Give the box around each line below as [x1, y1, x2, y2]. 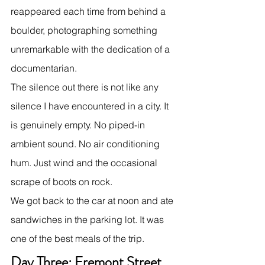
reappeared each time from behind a [11, 5, 168, 17]
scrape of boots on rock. [11, 175, 112, 188]
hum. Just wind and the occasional [11, 156, 160, 169]
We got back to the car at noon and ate [11, 194, 176, 206]
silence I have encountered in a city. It [11, 99, 171, 112]
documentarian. [11, 62, 77, 74]
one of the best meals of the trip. [11, 232, 144, 244]
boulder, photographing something [11, 24, 160, 36]
